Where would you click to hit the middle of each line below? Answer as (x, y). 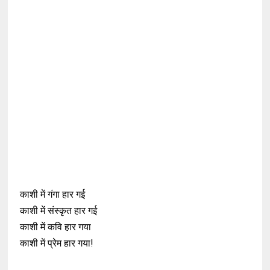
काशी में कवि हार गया (56, 227)
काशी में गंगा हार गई (53, 194)
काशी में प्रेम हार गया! (57, 243)
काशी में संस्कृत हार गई (59, 211)
